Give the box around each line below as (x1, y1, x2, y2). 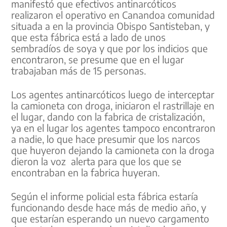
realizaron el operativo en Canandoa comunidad (11, 9, 215, 21)
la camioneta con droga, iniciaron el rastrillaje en (11, 99, 215, 111)
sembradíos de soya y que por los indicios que (11, 42, 208, 55)
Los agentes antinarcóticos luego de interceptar (11, 88, 215, 100)
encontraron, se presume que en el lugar (11, 53, 184, 66)
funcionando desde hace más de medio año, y (11, 201, 207, 213)
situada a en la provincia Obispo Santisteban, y (11, 20, 210, 32)
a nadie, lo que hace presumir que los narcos (11, 132, 201, 145)
